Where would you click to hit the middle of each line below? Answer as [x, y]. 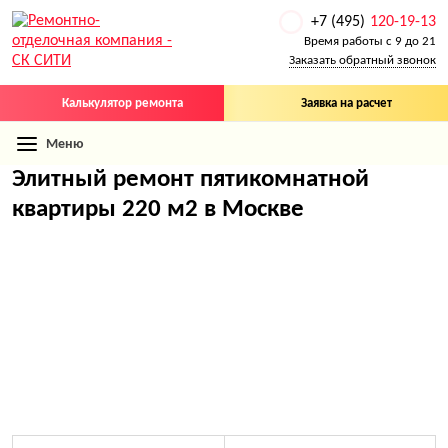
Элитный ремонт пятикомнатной [190, 179]
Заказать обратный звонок [362, 60]
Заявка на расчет [346, 103]
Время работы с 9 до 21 [370, 41]
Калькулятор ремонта [122, 103]
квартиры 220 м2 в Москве [158, 209]
